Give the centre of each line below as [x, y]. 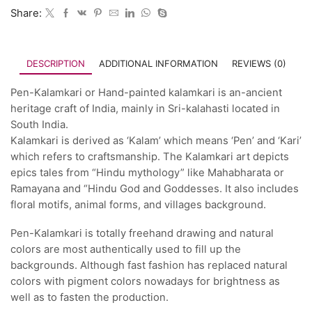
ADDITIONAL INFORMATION [158, 63]
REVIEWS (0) [259, 63]
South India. [39, 124]
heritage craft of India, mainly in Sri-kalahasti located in [145, 108]
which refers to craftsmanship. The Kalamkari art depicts [150, 156]
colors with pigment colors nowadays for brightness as [145, 282]
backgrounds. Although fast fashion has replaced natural [149, 266]
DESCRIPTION [55, 63]
